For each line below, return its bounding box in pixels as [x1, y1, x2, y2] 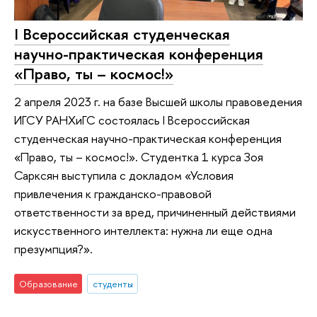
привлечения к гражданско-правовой [14, 185, 212, 202]
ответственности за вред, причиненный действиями [14, 204, 296, 221]
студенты [92, 277, 133, 290]
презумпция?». [14, 241, 93, 258]
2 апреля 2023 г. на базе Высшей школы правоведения [14, 93, 302, 110]
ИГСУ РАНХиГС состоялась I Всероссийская [14, 112, 250, 129]
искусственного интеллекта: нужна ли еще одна [14, 222, 272, 239]
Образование [18, 277, 78, 290]
